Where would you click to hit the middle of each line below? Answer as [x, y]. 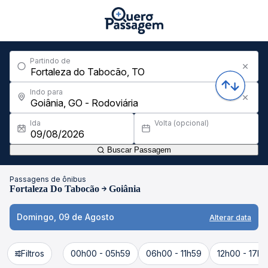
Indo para [46, 92]
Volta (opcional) [182, 123]
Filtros [33, 253]
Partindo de [50, 61]
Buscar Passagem [138, 150]
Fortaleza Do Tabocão [54, 189]
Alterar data [230, 217]
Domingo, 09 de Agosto [66, 217]
